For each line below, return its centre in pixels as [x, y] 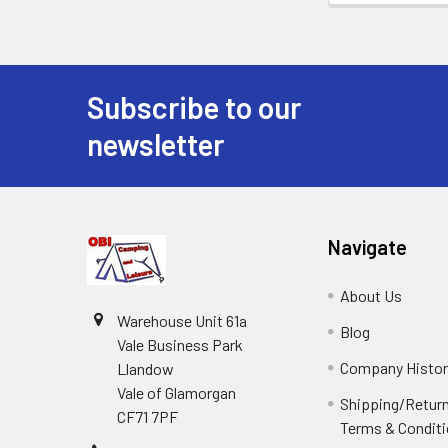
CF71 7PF [147, 416]
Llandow [145, 368]
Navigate [368, 246]
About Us [371, 295]
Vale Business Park [180, 344]
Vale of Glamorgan [176, 392]
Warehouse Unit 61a [182, 320]
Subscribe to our [194, 106]
